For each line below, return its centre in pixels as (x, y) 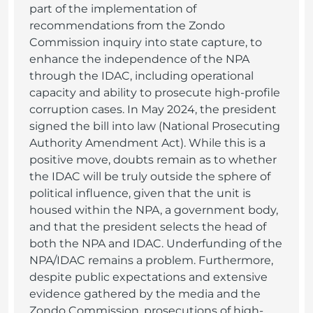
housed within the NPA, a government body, (154, 210)
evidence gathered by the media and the (145, 294)
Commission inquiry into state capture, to (146, 42)
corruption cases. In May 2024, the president (153, 109)
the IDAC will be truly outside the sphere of (150, 176)
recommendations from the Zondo (127, 26)
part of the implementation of (113, 9)
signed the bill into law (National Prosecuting (155, 126)
